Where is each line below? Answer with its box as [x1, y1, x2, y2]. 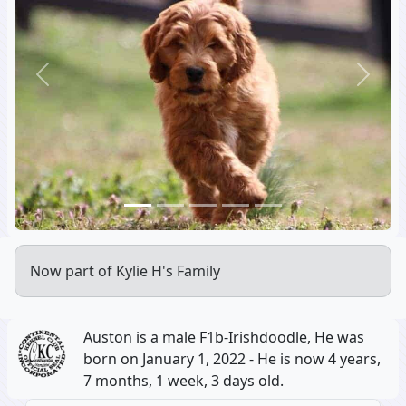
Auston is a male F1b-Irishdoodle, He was [83, 327, 364, 347]
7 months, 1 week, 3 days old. [83, 371, 284, 391]
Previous [41, 73, 101, 94]
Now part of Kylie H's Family [30, 261, 220, 281]
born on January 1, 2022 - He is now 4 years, [83, 349, 381, 369]
